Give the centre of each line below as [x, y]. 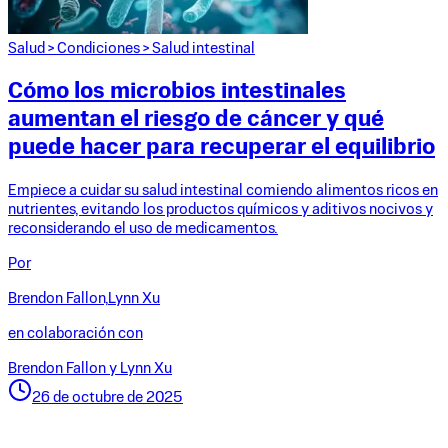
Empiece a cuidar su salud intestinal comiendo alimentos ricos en [223, 191]
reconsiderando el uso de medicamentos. [143, 229]
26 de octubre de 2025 [107, 398]
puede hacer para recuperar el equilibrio [221, 147]
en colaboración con [75, 334]
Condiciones [98, 48]
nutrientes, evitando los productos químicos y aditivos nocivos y [220, 210]
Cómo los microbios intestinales [177, 91]
